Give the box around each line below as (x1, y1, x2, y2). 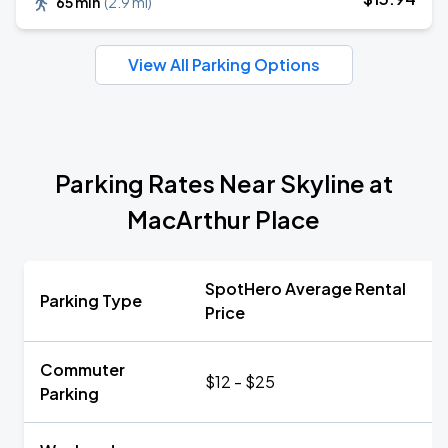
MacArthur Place (127, 204, 321, 234)
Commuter (40, 359, 125, 380)
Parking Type (40, 290, 142, 311)
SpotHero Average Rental (205, 278, 406, 299)
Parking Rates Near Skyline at (55, 168, 393, 198)
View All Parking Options (128, 54, 320, 75)
